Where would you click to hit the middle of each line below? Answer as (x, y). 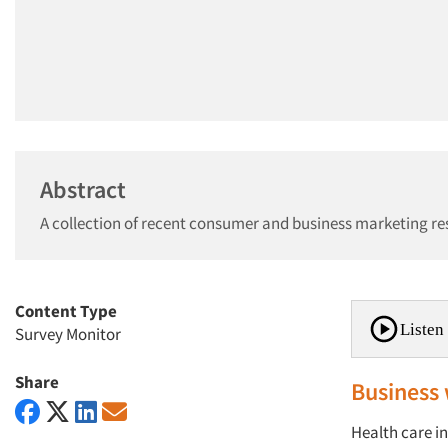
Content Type (66, 311)
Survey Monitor (68, 334)
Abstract (83, 189)
